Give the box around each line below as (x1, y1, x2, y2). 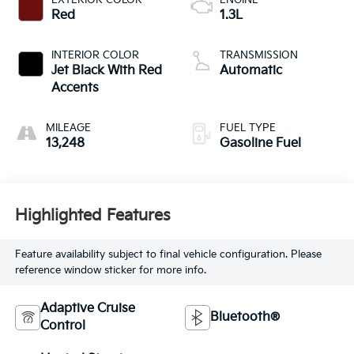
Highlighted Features (14, 206, 171, 226)
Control (40, 318, 85, 333)
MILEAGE (45, 121, 91, 134)
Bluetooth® (210, 309, 280, 325)
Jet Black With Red (51, 62, 162, 78)
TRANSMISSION (220, 48, 298, 62)
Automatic (220, 62, 282, 78)
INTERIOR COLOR (51, 48, 139, 62)
